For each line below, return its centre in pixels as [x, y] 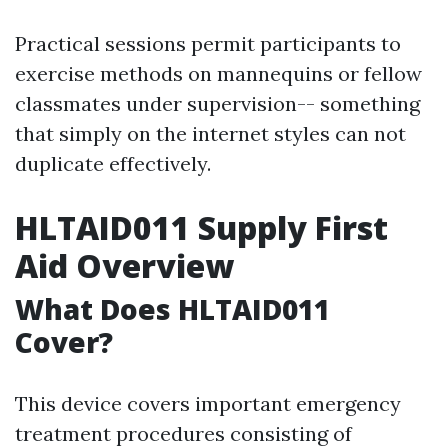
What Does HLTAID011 [172, 309]
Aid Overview [124, 265]
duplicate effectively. [113, 163]
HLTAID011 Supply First [201, 227]
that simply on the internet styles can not [210, 133]
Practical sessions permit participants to [208, 43]
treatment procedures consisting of [183, 433]
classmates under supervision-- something [217, 103]
